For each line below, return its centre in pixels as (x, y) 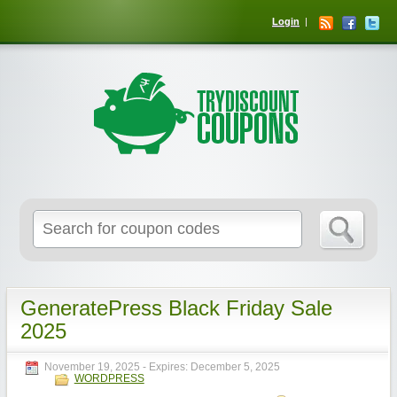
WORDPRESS (109, 378)
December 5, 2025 (235, 367)
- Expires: (166, 367)
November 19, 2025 (92, 367)
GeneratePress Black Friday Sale (176, 308)
